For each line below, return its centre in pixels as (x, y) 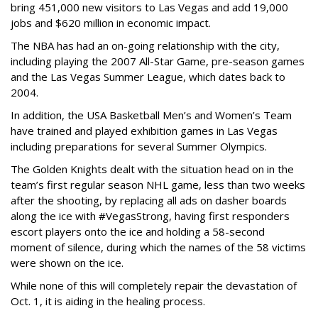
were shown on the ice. (67, 263)
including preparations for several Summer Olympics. (139, 146)
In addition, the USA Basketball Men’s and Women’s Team (151, 115)
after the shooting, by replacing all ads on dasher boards (149, 200)
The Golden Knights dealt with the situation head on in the (152, 169)
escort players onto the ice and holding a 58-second (138, 231)
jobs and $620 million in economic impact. (111, 23)
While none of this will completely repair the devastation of (154, 285)
